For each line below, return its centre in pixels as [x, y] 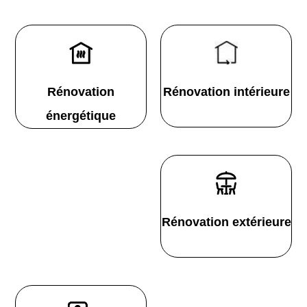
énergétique [81, 115]
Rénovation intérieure [226, 91]
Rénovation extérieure [226, 222]
